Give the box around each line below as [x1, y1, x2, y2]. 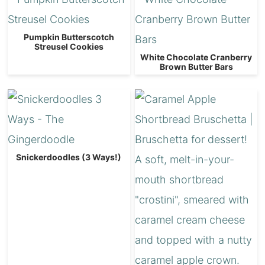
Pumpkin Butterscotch [23, 31, 114, 42]
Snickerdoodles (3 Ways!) [16, 151, 122, 162]
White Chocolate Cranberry [140, 51, 252, 62]
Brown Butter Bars [159, 61, 233, 72]
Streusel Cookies [34, 41, 104, 51]
